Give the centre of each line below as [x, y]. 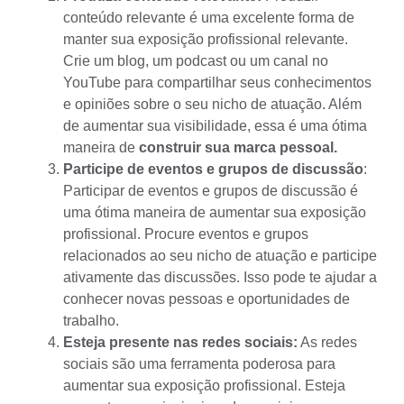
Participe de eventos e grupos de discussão [213, 169]
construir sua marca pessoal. [238, 147]
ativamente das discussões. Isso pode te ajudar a [220, 277]
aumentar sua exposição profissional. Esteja [204, 385]
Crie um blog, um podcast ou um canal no [196, 60]
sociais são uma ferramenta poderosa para [199, 363]
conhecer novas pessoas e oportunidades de [207, 298]
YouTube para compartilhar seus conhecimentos [217, 82]
